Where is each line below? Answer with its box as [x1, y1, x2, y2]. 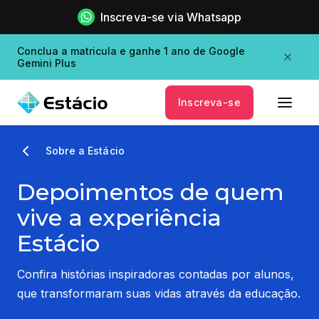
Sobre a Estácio [46, 145, 125, 157]
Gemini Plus [17, 57, 76, 69]
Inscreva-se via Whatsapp [100, 10, 242, 24]
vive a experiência [17, 203, 221, 231]
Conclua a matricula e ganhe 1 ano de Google [17, 45, 245, 57]
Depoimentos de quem [17, 177, 284, 206]
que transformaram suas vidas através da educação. [17, 286, 300, 300]
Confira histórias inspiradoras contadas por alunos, [17, 266, 294, 281]
